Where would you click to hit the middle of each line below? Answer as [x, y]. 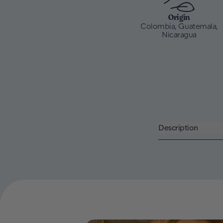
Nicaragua [179, 34]
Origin [179, 17]
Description [178, 127]
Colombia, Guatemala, [179, 26]
